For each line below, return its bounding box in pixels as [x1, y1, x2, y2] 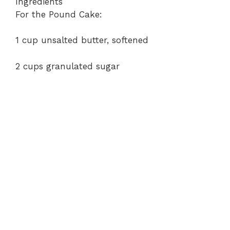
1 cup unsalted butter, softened [15, 35, 148, 45]
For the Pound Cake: [15, 9, 102, 20]
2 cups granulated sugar [15, 61, 120, 71]
